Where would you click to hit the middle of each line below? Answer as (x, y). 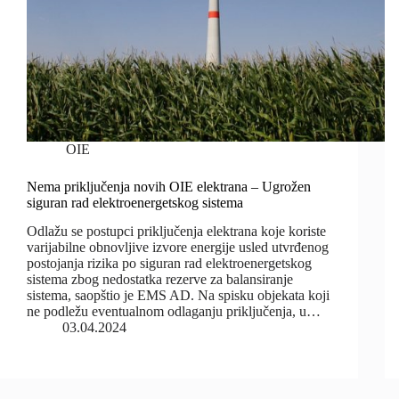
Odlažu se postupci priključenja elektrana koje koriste (176, 232)
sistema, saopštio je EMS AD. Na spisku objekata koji (178, 296)
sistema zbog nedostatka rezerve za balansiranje (160, 280)
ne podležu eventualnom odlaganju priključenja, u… (174, 312)
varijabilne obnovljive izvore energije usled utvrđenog (178, 248)
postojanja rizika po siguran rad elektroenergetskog (169, 264)
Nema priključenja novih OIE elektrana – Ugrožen (169, 186)
